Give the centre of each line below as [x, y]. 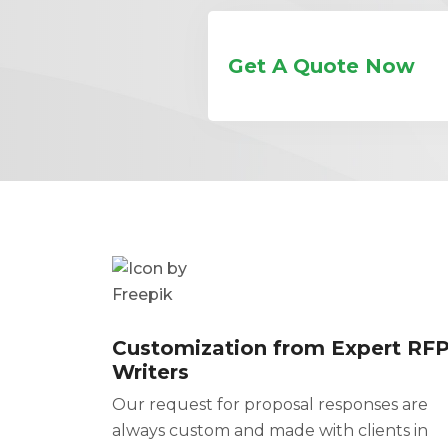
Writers [150, 371]
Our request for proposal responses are [270, 404]
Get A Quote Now [321, 66]
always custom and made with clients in [270, 430]
